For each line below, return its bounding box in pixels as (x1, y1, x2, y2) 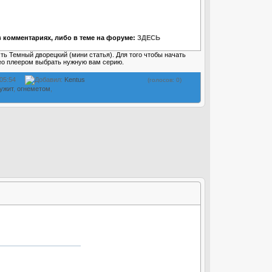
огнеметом (17, 84, 50, 92)
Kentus (64, 75, 85, 83)
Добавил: (35, 75, 64, 83)
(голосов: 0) (146, 76, 182, 83)
